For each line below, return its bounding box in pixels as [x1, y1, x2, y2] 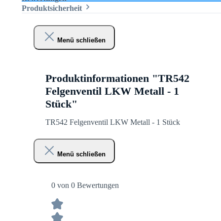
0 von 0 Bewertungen [51, 181, 119, 190]
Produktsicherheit [22, 3, 84, 12]
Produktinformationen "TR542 [45, 72, 189, 85]
